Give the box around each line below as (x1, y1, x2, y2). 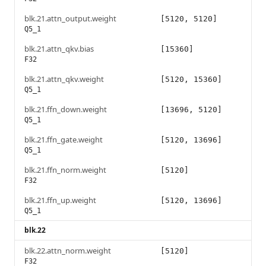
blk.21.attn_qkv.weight (24, 74, 104, 85)
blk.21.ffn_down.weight (24, 104, 107, 115)
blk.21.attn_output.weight (24, 13, 116, 24)
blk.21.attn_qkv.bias (24, 43, 94, 55)
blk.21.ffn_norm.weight (24, 164, 106, 176)
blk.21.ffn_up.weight (24, 195, 96, 206)
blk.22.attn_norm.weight (24, 245, 111, 256)
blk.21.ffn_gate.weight (24, 134, 103, 145)
